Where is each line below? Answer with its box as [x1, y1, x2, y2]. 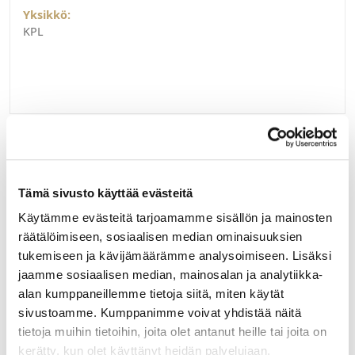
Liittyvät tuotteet [10, 138, 166, 163]
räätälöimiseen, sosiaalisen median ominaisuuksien [18, 230, 303, 244]
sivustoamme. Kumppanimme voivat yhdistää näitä [18, 306, 301, 320]
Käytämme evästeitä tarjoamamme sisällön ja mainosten [18, 211, 332, 225]
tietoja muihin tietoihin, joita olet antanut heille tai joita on [18, 325, 326, 339]
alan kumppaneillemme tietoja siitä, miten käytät [18, 287, 284, 301]
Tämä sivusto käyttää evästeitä [18, 185, 193, 200]
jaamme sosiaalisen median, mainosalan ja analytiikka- [18, 268, 323, 282]
